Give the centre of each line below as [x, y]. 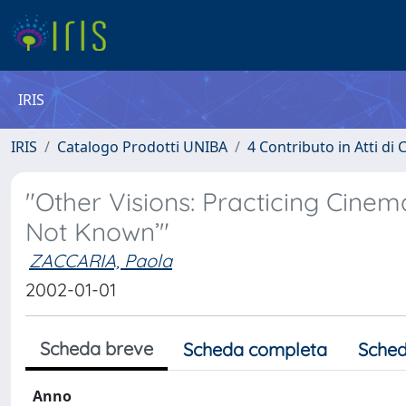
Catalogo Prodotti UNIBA [142, 147]
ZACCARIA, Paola [101, 261]
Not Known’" [97, 232]
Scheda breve [97, 348]
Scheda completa [255, 349]
